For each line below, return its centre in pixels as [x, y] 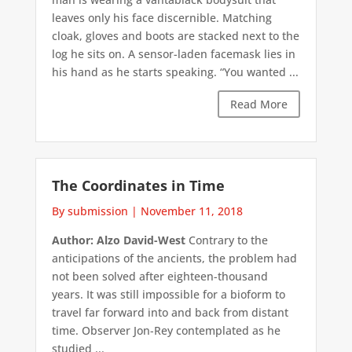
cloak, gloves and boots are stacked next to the [175, 35]
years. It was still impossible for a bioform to [168, 295]
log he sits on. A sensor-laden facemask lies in [173, 53]
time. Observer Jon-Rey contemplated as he [166, 331]
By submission [90, 211]
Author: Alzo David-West [118, 240]
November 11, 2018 [191, 211]
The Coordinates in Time [138, 186]
